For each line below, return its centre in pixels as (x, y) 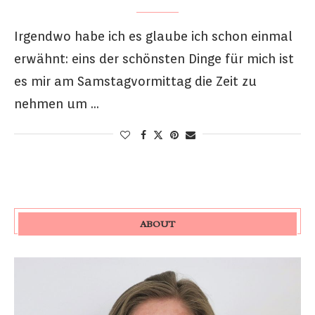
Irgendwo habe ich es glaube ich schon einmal (153, 36)
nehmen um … (57, 103)
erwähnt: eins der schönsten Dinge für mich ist (154, 58)
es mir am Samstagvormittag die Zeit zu (135, 81)
